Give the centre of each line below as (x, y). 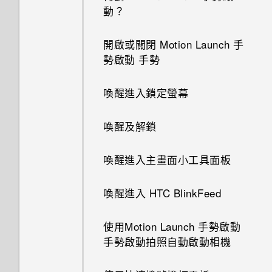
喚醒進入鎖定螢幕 (146, 93)
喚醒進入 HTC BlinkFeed (162, 193)
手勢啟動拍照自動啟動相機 (167, 241)
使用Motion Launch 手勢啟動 (172, 226)
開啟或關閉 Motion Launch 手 (174, 44)
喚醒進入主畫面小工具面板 (167, 159)
